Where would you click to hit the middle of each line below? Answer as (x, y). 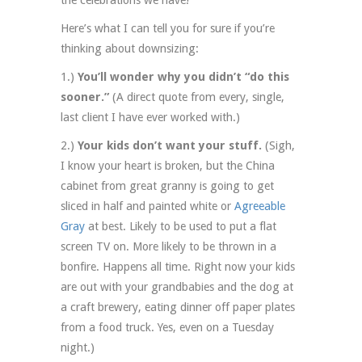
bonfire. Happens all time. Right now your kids (178, 266)
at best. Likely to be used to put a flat (181, 226)
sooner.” (85, 97)
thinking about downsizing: (130, 48)
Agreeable (260, 206)
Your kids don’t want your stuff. (170, 145)
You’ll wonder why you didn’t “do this (183, 76)
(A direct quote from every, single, (197, 97)
